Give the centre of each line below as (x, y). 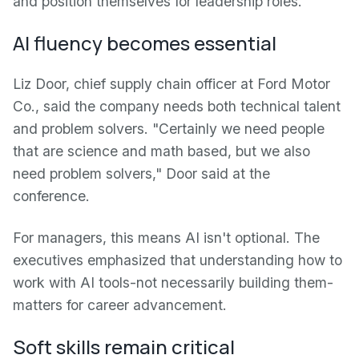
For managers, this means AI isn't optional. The (166, 238)
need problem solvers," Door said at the (141, 173)
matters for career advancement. (120, 305)
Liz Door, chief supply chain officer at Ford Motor (171, 84)
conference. (51, 196)
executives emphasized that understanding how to (177, 260)
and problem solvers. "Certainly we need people (169, 129)
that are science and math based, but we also (161, 151)
